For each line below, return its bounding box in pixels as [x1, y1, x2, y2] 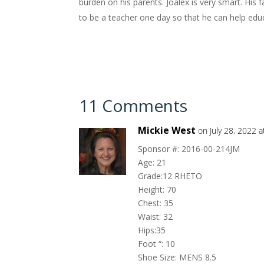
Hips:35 [138, 225, 166, 236]
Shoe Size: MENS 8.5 [138, 252, 217, 263]
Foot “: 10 [138, 238, 176, 249]
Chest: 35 [138, 197, 174, 209]
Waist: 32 [138, 211, 173, 222]
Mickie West [138, 124, 196, 137]
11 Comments [79, 94, 188, 117]
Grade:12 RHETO [138, 170, 203, 181]
